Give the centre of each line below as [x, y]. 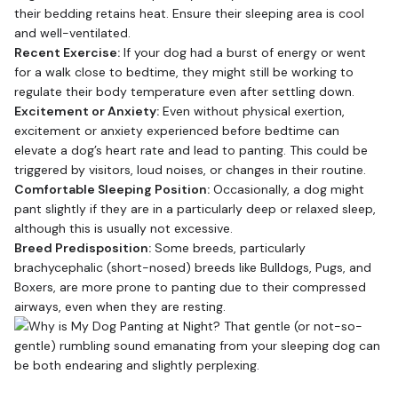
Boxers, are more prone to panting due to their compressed [190, 287]
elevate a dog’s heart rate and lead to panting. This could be [191, 150]
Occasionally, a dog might [287, 189]
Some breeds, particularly [228, 247]
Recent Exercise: [67, 52]
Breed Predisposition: [83, 247]
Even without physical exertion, [252, 111]
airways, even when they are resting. [120, 306]
